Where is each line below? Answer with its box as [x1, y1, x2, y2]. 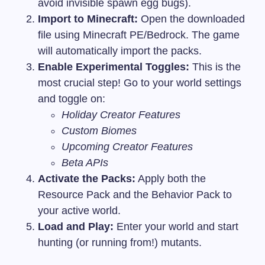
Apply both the [135, 173, 206, 185]
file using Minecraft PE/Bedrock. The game [38, 29, 240, 41]
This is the [189, 61, 241, 73]
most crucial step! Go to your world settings [38, 77, 241, 89]
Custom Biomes [62, 125, 137, 137]
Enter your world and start [114, 221, 238, 233]
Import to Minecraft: [38, 13, 138, 25]
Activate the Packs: [38, 173, 135, 185]
